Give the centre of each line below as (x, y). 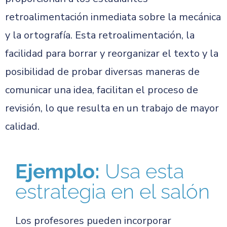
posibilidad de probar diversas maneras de (102, 72)
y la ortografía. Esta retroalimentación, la (100, 35)
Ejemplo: (60, 171)
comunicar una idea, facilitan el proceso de (102, 90)
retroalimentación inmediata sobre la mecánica (113, 17)
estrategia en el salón (112, 191)
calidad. (22, 126)
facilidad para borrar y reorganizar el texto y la (112, 53)
